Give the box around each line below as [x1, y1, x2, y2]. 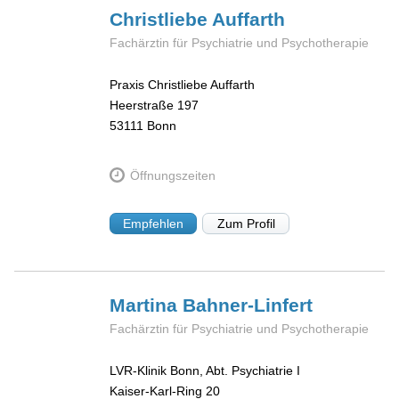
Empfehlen [123, 216, 184, 232]
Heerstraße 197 [110, 98, 199, 113]
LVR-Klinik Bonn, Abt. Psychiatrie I [110, 362, 301, 378]
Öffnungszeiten [129, 167, 216, 183]
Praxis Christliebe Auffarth [110, 77, 256, 93]
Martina [110, 295, 183, 316]
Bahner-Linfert [183, 295, 313, 316]
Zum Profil [216, 216, 275, 232]
